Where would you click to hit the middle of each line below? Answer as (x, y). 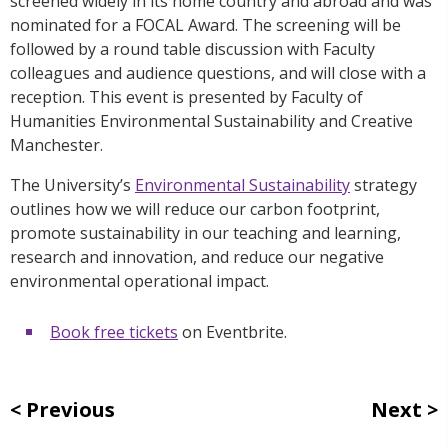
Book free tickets (114, 331)
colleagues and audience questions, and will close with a (218, 72)
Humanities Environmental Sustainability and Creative (211, 120)
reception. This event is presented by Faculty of (186, 96)
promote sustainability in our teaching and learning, (205, 232)
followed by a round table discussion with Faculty (192, 48)
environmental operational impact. (141, 280)
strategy (383, 184)
